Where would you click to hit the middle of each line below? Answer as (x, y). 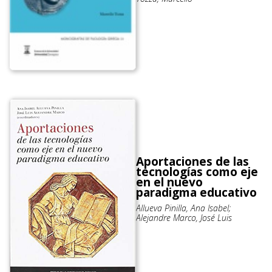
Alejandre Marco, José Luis (184, 217)
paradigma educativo (196, 192)
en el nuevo (169, 182)
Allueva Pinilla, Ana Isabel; (183, 208)
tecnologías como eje (197, 172)
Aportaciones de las (192, 161)
